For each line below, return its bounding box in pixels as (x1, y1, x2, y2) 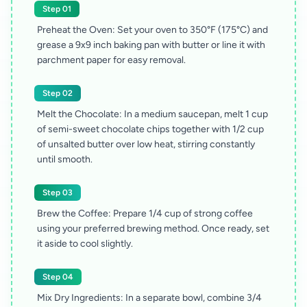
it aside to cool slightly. (37, 238, 133, 249)
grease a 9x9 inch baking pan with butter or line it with (37, 39, 265, 51)
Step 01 (42, 4, 71, 14)
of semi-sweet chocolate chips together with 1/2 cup (37, 123, 264, 135)
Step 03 (42, 188, 73, 197)
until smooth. (37, 153, 93, 165)
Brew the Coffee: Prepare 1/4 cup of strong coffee (37, 208, 253, 219)
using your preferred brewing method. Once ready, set (37, 223, 269, 234)
